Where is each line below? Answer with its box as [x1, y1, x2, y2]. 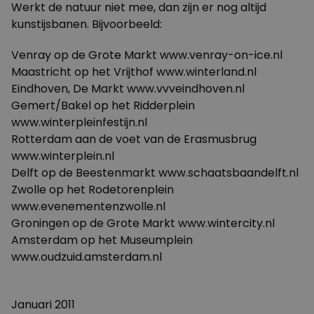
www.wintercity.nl [178, 215, 275, 231]
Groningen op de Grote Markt [11, 215, 178, 231]
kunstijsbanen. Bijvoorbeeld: [11, 16, 162, 32]
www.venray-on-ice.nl [160, 47, 282, 63]
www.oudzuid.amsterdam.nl [11, 249, 162, 265]
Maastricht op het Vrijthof [11, 64, 156, 80]
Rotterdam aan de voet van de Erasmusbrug [11, 131, 257, 147]
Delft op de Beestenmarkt [11, 165, 158, 181]
